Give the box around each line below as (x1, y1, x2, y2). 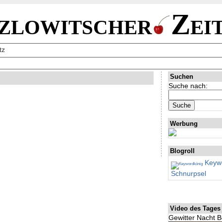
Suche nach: (168, 81, 208, 90)
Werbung (169, 119, 198, 127)
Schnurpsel (171, 169, 207, 177)
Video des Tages (169, 205, 221, 213)
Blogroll (169, 147, 195, 155)
